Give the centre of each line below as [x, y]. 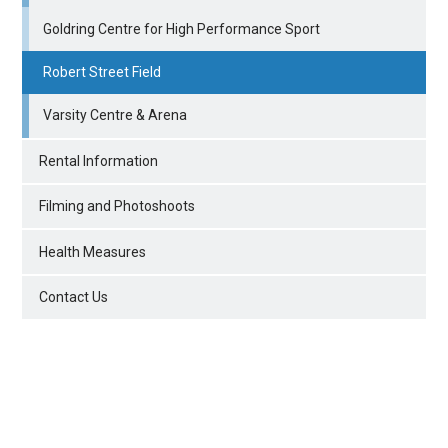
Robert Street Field [102, 72]
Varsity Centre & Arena [115, 115]
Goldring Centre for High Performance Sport [182, 28]
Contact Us [74, 296]
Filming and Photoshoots [117, 206]
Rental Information [99, 160]
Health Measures [93, 251]
